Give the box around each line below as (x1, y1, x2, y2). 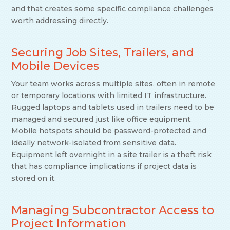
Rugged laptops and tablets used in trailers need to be (11, 103, 215, 112)
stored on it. (11, 174, 56, 183)
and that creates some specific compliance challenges (11, 4, 214, 14)
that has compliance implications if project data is (11, 162, 197, 171)
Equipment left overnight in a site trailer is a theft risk (11, 150, 212, 160)
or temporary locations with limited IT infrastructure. (11, 91, 207, 101)
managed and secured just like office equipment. (11, 114, 193, 124)
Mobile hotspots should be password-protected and (11, 126, 207, 136)
